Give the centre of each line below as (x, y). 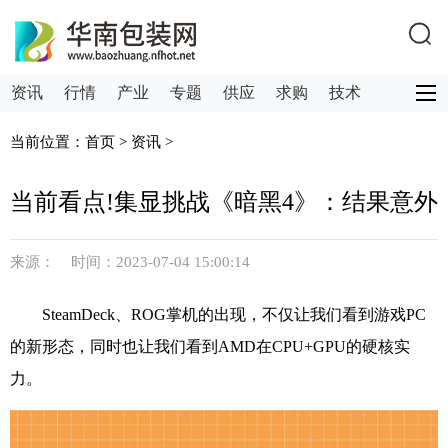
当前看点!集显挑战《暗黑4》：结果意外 (224, 202)
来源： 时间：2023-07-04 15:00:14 (130, 261)
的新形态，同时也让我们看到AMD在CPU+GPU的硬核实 (210, 346)
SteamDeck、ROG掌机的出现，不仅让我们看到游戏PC (234, 314)
